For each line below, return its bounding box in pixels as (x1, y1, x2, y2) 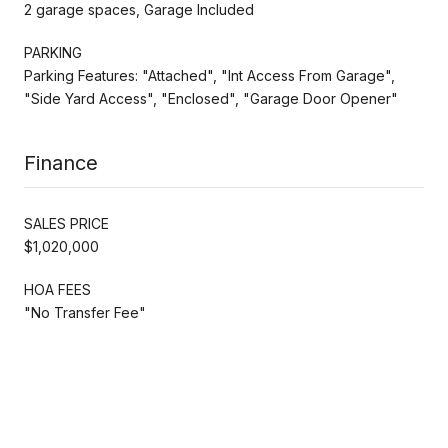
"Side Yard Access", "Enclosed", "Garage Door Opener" (24, 89, 398, 107)
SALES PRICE (24, 214, 109, 232)
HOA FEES (24, 280, 91, 298)
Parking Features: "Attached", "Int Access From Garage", (24, 66, 395, 84)
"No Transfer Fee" (24, 303, 146, 321)
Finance (24, 150, 98, 175)
